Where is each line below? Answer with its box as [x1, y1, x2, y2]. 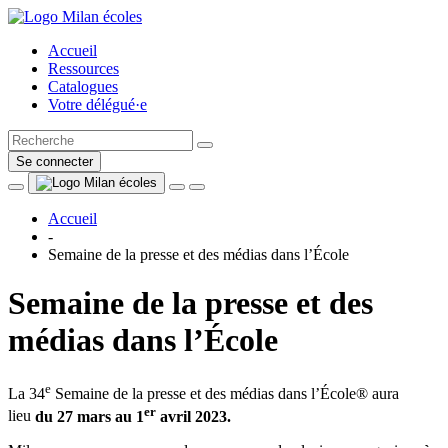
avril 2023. [156, 407, 235, 425]
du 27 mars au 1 [35, 407, 144, 425]
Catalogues [48, 78, 118, 95]
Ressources [48, 60, 119, 77]
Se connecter [16, 154, 93, 169]
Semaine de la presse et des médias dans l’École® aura [51, 385, 399, 403]
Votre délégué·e [48, 96, 147, 113]
